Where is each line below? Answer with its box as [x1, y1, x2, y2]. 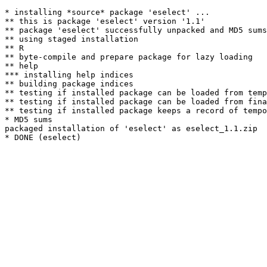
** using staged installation [5, 35, 138, 44]
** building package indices [5, 79, 133, 88]
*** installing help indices [5, 70, 133, 79]
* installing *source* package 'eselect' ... [5, 8, 210, 17]
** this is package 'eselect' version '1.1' [5, 17, 205, 26]
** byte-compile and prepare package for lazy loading [5, 52, 253, 61]
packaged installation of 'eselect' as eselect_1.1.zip [5, 124, 257, 133]
